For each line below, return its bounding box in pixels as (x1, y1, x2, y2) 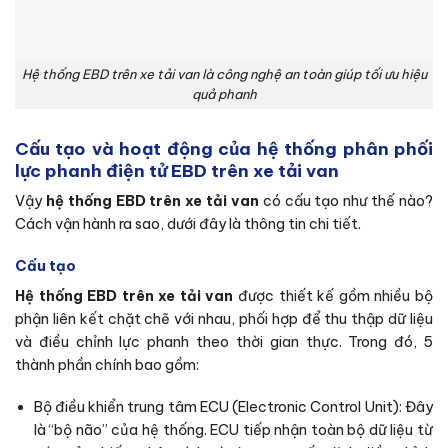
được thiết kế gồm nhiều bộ (238, 287, 434, 306)
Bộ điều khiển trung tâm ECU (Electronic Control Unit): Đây (33, 398, 433, 417)
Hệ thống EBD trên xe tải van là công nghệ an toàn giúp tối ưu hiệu (21, 65, 427, 82)
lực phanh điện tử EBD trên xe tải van (15, 159, 339, 182)
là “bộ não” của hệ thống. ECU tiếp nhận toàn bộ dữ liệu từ (33, 421, 433, 440)
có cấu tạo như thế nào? (262, 192, 434, 211)
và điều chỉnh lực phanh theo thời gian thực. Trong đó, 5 (15, 333, 433, 352)
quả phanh (191, 85, 257, 102)
